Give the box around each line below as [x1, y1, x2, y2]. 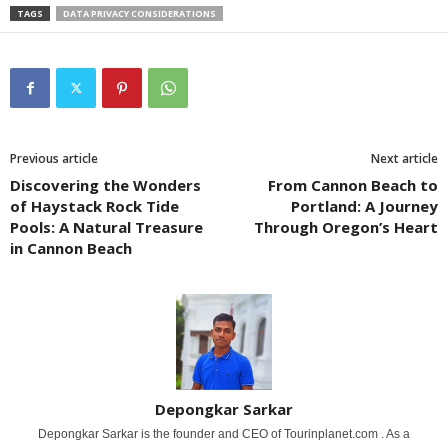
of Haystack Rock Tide [10, 196, 179, 216]
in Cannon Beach [10, 238, 132, 258]
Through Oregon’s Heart [254, 217, 438, 237]
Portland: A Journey [291, 196, 438, 216]
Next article [371, 150, 438, 167]
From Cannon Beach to [268, 175, 438, 195]
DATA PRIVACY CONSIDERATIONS [63, 7, 216, 20]
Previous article [10, 150, 98, 167]
